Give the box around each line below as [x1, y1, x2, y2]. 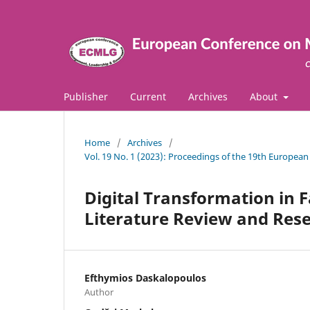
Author [84, 285, 113, 298]
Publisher [64, 89, 108, 103]
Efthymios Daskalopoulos [84, 271, 206, 284]
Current [130, 89, 166, 103]
